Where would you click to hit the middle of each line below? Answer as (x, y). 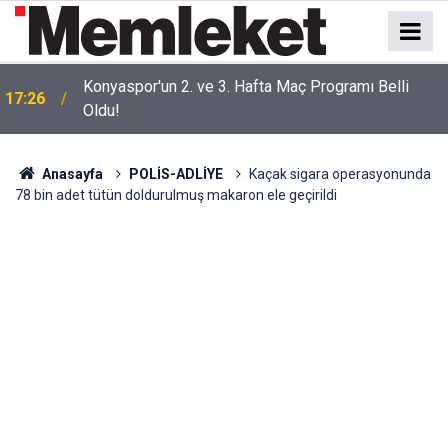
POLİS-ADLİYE (175, 174)
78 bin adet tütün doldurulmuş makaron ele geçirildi (176, 195)
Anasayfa (70, 174)
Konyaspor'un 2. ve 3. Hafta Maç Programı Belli (246, 86)
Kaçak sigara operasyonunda (339, 174)
